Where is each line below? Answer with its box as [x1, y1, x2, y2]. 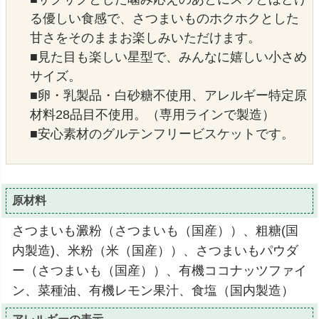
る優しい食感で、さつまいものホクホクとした [30, 11, 299, 26]
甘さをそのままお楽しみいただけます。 [30, 31, 261, 46]
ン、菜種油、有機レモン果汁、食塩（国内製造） [12, 283, 294, 298]
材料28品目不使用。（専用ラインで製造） [30, 108, 275, 122]
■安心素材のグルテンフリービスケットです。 [30, 127, 294, 142]
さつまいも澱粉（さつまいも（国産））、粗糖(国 [12, 223, 298, 238]
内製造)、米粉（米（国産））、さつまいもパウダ [12, 243, 298, 258]
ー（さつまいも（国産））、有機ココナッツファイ [12, 263, 307, 278]
